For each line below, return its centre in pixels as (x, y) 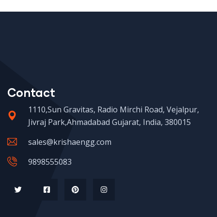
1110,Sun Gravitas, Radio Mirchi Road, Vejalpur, (114, 109)
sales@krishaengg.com (70, 142)
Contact (31, 92)
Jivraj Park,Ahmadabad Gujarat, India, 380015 (109, 122)
